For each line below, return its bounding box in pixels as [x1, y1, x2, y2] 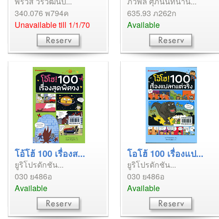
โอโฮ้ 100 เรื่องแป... [127, 147, 203, 160]
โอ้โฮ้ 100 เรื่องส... [15, 147, 85, 160]
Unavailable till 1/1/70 [15, 19, 90, 30]
